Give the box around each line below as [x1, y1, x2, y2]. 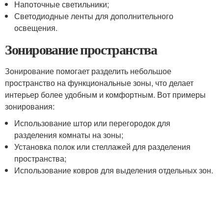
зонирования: [5, 101, 55, 112]
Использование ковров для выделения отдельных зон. [14, 165, 214, 176]
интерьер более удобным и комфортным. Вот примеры [5, 89, 206, 100]
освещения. [14, 22, 58, 33]
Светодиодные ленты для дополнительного [14, 10, 174, 22]
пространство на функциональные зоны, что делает [5, 77, 193, 88]
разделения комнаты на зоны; [14, 129, 124, 140]
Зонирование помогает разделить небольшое [5, 65, 171, 77]
